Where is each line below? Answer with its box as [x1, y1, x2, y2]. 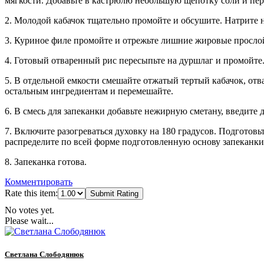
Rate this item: [5, 187, 58, 198]
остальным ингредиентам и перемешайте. [5, 85, 173, 96]
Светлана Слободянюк [5, 249, 84, 259]
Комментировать [5, 176, 72, 187]
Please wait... [5, 215, 54, 226]
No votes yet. [5, 204, 54, 215]
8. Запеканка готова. [5, 156, 87, 167]
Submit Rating [90, 189, 138, 198]
